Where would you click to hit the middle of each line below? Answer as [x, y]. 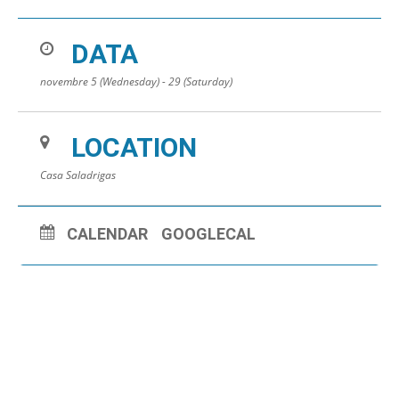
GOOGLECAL [208, 234]
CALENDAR [107, 234]
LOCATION [134, 148]
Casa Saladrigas [78, 175]
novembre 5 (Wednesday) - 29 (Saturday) [136, 82]
